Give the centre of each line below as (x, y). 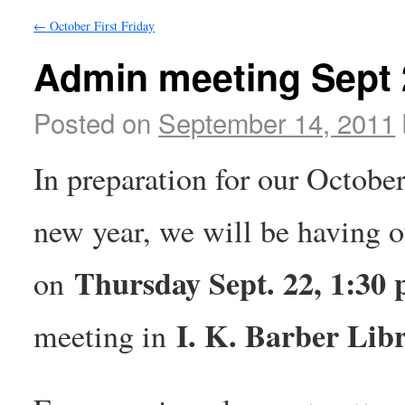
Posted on (93, 122)
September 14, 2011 (277, 122)
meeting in (105, 336)
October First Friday (101, 25)
